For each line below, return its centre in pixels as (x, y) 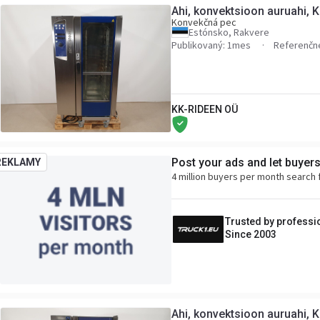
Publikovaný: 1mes (212, 45)
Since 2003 (251, 234)
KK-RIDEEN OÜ (205, 109)
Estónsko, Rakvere (229, 32)
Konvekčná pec (204, 22)
